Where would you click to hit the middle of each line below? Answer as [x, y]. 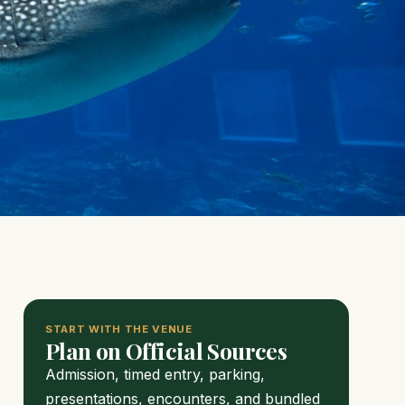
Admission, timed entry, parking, [155, 374]
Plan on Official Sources [166, 350]
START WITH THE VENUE [119, 329]
